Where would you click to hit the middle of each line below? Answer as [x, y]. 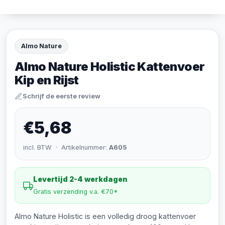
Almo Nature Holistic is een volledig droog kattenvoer [105, 216]
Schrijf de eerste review [62, 96]
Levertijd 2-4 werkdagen [80, 179]
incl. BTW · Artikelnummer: [66, 147]
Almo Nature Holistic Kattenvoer [110, 67]
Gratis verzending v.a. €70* [76, 192]
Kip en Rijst [47, 80]
